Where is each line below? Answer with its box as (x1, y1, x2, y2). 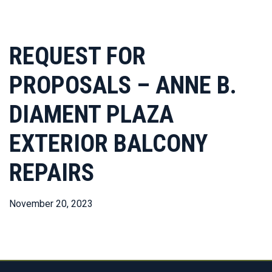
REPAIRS (9, 158, 94, 187)
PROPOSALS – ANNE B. (9, 71, 237, 100)
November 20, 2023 (9, 198, 93, 209)
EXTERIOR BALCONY (9, 129, 208, 158)
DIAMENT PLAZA (9, 100, 174, 129)
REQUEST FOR (9, 42, 146, 70)
